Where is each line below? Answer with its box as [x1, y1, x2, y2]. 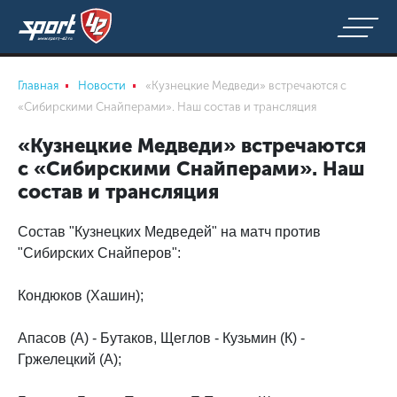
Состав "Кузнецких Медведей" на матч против [18, 224, 321, 239]
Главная [18, 79, 58, 92]
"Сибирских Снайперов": [18, 245, 181, 261]
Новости [78, 79, 126, 92]
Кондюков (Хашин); [18, 288, 144, 303]
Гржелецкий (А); [18, 352, 121, 367]
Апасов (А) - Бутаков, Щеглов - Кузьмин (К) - [18, 331, 305, 346]
